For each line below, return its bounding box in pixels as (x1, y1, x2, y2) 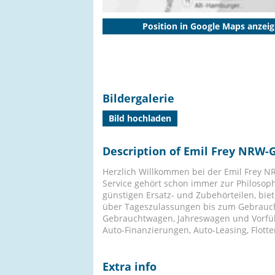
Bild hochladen (109, 112, 171, 124)
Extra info (103, 259, 157, 274)
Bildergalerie (103, 91, 174, 106)
